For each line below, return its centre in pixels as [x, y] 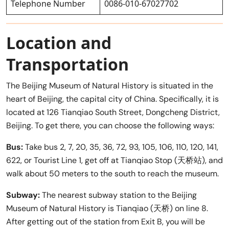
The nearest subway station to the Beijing [118, 195]
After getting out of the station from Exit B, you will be [106, 221]
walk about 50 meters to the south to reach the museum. [112, 173]
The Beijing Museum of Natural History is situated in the [110, 85]
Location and [59, 42]
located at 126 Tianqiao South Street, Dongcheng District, [113, 112]
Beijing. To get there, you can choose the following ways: [110, 125]
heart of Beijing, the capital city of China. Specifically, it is [112, 99]
